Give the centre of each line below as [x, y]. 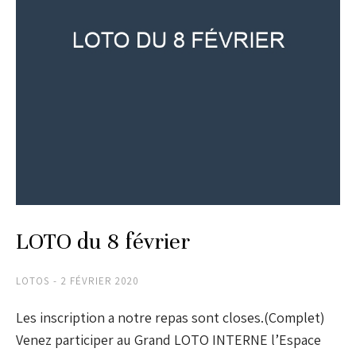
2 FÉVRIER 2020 [100, 281]
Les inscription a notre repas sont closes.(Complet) [170, 318]
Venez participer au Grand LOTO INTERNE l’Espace [168, 340]
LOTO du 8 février [103, 242]
